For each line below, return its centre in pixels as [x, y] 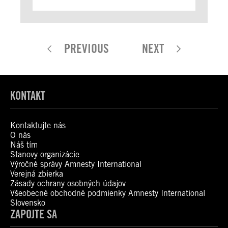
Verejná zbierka [37, 174]
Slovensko [28, 203]
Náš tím [24, 145]
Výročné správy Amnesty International [76, 164]
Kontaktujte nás [38, 125]
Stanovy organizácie [45, 154]
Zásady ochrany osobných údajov [68, 183]
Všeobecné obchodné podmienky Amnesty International [108, 193]
